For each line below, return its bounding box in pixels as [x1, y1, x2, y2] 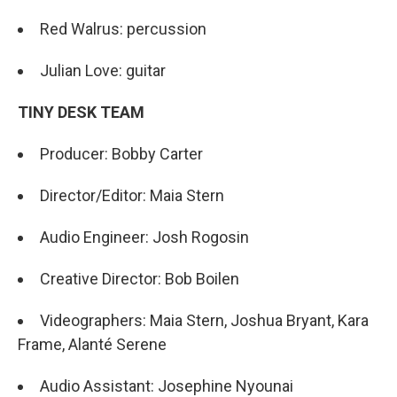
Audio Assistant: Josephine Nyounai [40, 376, 293, 395]
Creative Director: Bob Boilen [40, 269, 239, 288]
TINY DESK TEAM [18, 102, 144, 121]
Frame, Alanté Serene [18, 334, 167, 354]
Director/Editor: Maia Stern [40, 185, 224, 205]
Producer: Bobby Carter [40, 144, 203, 163]
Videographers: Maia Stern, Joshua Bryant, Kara [40, 310, 369, 330]
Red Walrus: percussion [40, 19, 206, 38]
